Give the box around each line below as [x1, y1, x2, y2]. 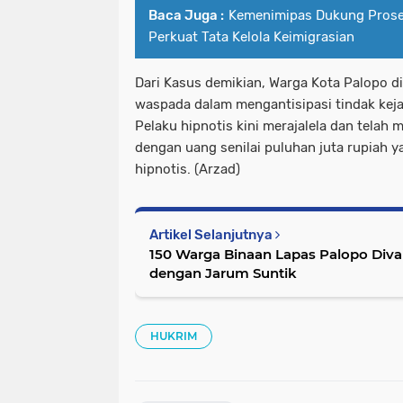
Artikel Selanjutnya [149, 226, 275, 243]
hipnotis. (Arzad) [135, 160, 240, 177]
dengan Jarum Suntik [149, 264, 297, 282]
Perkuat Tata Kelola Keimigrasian [148, 28, 354, 45]
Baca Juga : [148, 6, 224, 23]
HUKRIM [150, 328, 197, 343]
